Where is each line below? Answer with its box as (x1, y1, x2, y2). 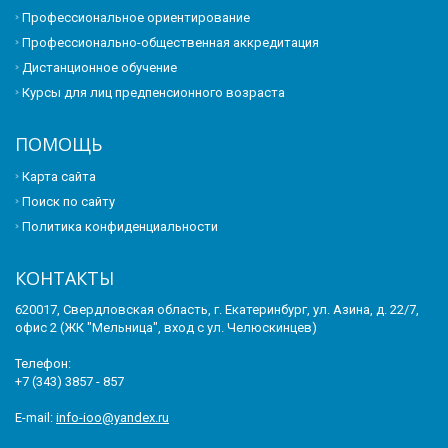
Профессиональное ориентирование (22, 9, 250, 25)
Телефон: (15, 355, 71, 371)
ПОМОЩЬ (15, 131, 102, 156)
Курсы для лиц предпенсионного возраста (22, 84, 285, 100)
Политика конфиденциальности (22, 218, 218, 234)
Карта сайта (22, 168, 96, 184)
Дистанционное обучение (22, 59, 177, 75)
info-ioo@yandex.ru (56, 409, 169, 425)
